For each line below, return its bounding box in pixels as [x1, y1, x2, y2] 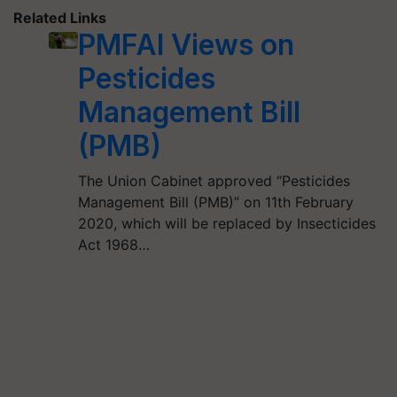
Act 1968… [77, 236, 150, 253]
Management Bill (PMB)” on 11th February [77, 193, 354, 211]
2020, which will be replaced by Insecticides [77, 214, 376, 232]
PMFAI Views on [77, 27, 294, 62]
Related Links [13, 9, 106, 27]
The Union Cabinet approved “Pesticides [77, 172, 350, 190]
